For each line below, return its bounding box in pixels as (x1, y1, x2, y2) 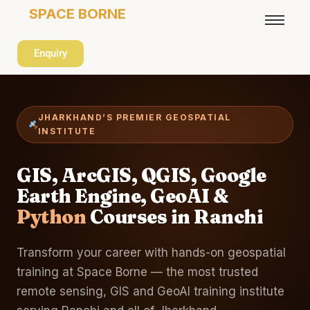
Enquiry (34, 47, 67, 60)
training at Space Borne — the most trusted (17, 264, 258, 279)
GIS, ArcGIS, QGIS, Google (17, 163, 266, 187)
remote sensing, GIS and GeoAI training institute (17, 284, 284, 298)
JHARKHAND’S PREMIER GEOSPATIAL (37, 111, 231, 122)
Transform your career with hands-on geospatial (17, 245, 286, 259)
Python (17, 205, 86, 228)
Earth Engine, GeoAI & (17, 184, 229, 208)
